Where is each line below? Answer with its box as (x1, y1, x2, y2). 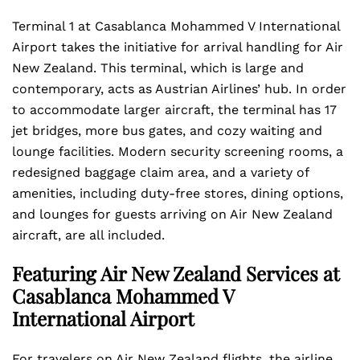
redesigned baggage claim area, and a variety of (12, 165, 309, 180)
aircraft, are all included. (12, 227, 165, 243)
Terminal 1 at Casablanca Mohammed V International (12, 18, 340, 34)
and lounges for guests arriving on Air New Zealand (12, 207, 333, 222)
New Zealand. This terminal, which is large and (12, 60, 304, 76)
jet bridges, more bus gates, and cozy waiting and (12, 123, 322, 138)
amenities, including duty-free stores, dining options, (12, 186, 343, 201)
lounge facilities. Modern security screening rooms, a (12, 144, 343, 159)
